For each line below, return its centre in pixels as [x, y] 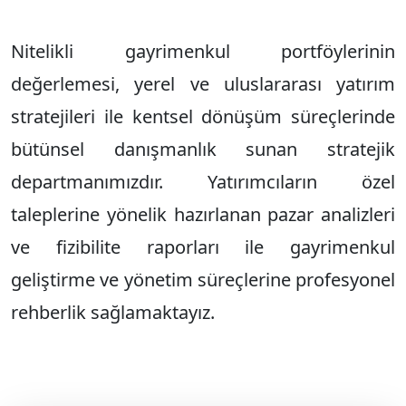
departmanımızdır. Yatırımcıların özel [203, 181]
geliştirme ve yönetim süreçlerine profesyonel [203, 279]
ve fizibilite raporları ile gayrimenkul [203, 246]
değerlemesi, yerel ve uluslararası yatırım [203, 83]
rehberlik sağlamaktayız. [113, 312]
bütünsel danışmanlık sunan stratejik [203, 149]
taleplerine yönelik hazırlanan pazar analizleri [203, 214]
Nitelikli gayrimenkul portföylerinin [203, 51]
